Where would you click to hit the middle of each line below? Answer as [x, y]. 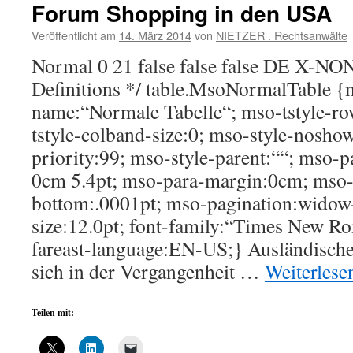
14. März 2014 [155, 35]
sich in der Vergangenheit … [148, 271]
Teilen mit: [53, 312]
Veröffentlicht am [74, 35]
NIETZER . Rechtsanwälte [282, 35]
